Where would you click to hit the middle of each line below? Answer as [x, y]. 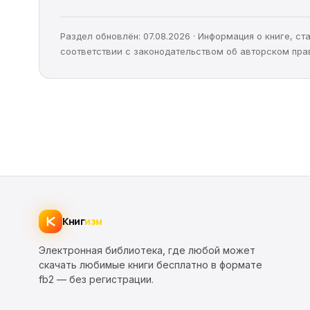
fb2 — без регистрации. [96, 279]
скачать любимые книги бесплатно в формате [151, 264]
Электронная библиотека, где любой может [147, 250]
